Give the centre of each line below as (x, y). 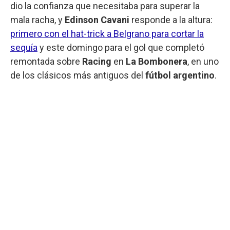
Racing (98, 61)
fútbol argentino (180, 75)
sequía (24, 47)
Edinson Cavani (97, 20)
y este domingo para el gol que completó (121, 47)
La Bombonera (157, 61)
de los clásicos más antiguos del (78, 75)
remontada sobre (46, 61)
